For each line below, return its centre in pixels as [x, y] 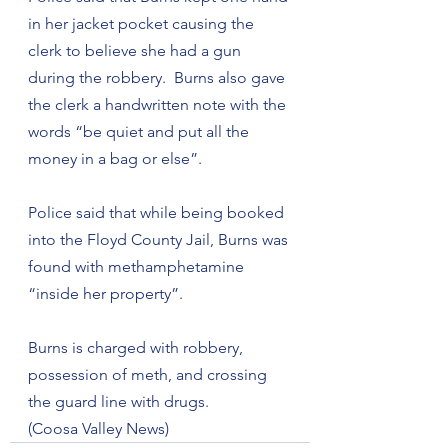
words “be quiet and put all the [140, 131]
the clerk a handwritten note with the [159, 104]
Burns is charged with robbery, [137, 347]
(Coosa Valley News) [98, 428]
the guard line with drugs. [118, 401]
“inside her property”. [105, 293]
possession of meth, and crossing [149, 374]
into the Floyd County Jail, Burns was [160, 239]
